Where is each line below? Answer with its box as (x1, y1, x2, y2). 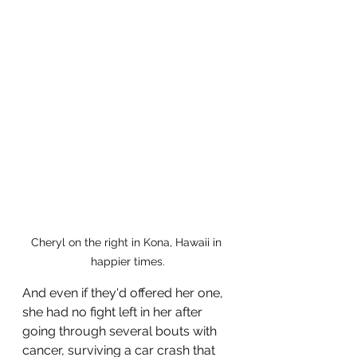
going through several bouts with (22, 323, 220, 339)
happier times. (90, 254, 165, 268)
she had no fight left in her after (22, 304, 206, 320)
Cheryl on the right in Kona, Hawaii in (30, 235, 225, 249)
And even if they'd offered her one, (22, 284, 226, 300)
